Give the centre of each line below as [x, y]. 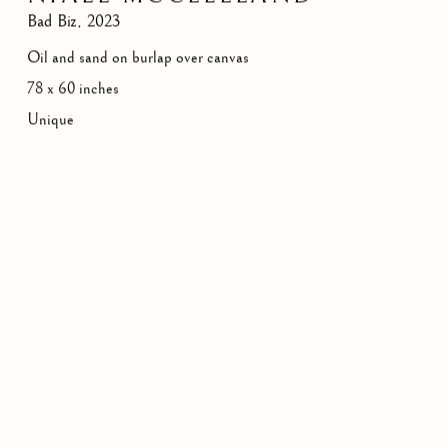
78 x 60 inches [72, 88]
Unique [50, 119]
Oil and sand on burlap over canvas [137, 57]
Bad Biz [51, 20]
